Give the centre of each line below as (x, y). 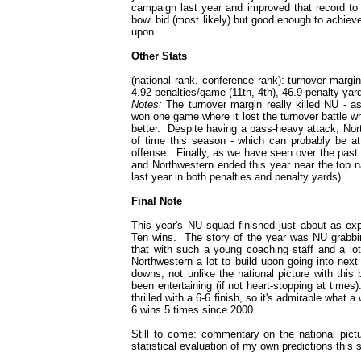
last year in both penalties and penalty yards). (238, 177)
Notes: (149, 104)
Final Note (157, 201)
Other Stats (159, 56)
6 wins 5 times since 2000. (194, 310)
